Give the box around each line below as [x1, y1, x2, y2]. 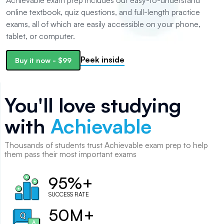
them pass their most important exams [4, 149, 136, 159]
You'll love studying [4, 92, 181, 117]
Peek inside [80, 54, 124, 64]
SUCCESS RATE [48, 190, 89, 198]
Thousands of [4, 140, 55, 150]
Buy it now [15, 56, 50, 64]
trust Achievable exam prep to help [85, 140, 208, 150]
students [55, 140, 85, 150]
